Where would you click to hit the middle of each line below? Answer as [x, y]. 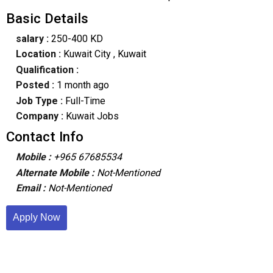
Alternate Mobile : [56, 172]
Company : [39, 116]
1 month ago [83, 85]
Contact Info [44, 137]
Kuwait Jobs [91, 116]
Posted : [36, 85]
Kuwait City [87, 54]
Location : [38, 54]
